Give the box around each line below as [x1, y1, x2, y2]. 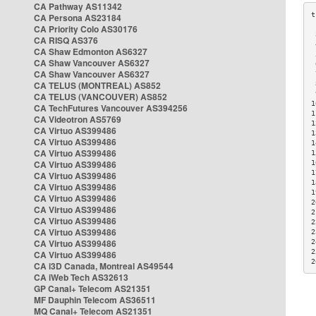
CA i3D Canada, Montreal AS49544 [34, 260, 174, 272]
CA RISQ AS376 [34, 34, 98, 47]
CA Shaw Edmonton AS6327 [34, 45, 147, 58]
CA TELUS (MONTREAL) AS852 [34, 79, 161, 92]
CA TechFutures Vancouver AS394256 [34, 102, 188, 114]
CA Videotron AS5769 [34, 113, 121, 126]
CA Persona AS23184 [34, 11, 121, 24]
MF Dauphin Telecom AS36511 [34, 293, 156, 306]
